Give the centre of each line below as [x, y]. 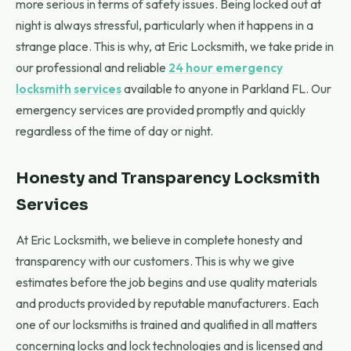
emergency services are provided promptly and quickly [161, 110]
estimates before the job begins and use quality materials [166, 282]
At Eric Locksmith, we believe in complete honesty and [159, 240]
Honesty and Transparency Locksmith [168, 178]
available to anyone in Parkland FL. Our [226, 89]
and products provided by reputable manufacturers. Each [167, 303]
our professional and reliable [92, 67]
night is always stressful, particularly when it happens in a [165, 25]
